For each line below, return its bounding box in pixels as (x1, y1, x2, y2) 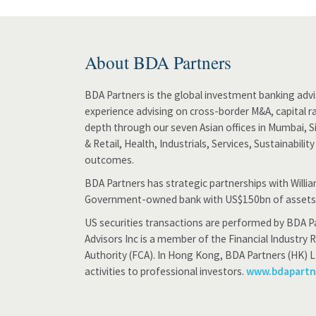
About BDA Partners (85, 50, 231, 74)
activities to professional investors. (85, 265, 246, 278)
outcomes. (85, 153, 134, 166)
